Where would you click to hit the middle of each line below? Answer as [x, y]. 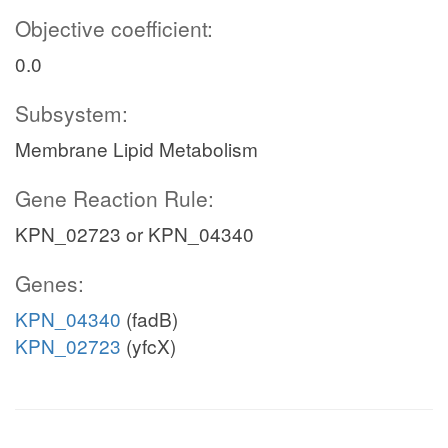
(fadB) [149, 318]
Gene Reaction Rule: [114, 198]
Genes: [49, 283]
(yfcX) [148, 345]
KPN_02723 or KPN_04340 [134, 233]
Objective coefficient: [114, 28]
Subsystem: [71, 113]
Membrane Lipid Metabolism [136, 148]
